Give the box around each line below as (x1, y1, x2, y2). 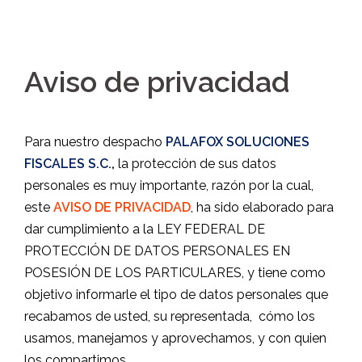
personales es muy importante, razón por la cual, (24, 178, 314, 193)
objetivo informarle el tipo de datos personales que (24, 287, 328, 302)
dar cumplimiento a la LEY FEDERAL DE (24, 221, 265, 237)
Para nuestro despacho (24, 134, 166, 149)
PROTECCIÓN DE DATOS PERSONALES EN (24, 243, 290, 259)
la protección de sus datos (115, 156, 276, 171)
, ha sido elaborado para (191, 200, 334, 215)
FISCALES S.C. (24, 156, 112, 171)
